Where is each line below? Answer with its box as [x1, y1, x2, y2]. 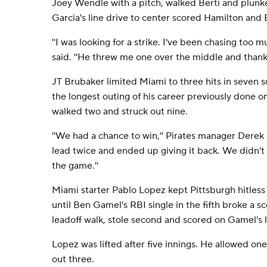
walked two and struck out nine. [52, 105, 188, 117]
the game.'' [52, 160, 98, 172]
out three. [52, 253, 94, 265]
